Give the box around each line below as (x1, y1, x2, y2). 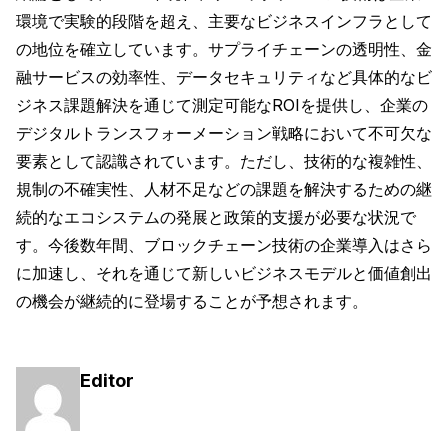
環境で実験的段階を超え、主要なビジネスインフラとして (16, 11, 432, 32)
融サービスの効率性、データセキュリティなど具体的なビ (16, 67, 432, 88)
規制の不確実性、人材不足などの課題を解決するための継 (16, 179, 432, 200)
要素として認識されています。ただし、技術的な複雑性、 (16, 151, 432, 172)
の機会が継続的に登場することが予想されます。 (16, 291, 368, 312)
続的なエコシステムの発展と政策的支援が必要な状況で (16, 207, 416, 228)
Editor (80, 370, 134, 392)
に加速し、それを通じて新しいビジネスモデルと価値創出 (16, 263, 432, 284)
